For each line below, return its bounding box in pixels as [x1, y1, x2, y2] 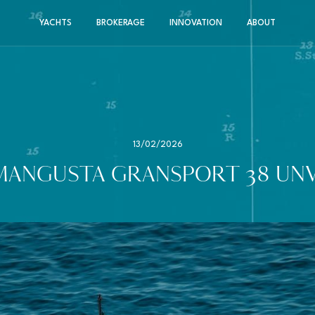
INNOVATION [169, 18, 222, 27]
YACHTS [39, 18, 72, 27]
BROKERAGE [96, 18, 146, 27]
